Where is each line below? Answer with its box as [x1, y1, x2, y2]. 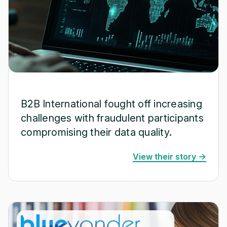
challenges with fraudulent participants [21, 112, 204, 124]
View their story [133, 152, 196, 162]
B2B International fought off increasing [21, 98, 202, 110]
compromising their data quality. [21, 126, 172, 138]
